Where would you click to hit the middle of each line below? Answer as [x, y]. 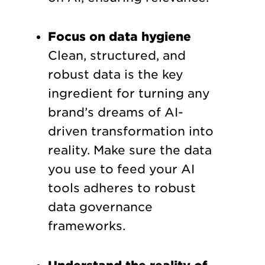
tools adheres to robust [122, 188]
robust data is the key [115, 75]
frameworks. [86, 226]
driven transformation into [130, 132]
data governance [100, 207]
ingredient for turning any [129, 94]
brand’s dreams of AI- [115, 113]
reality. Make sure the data [130, 151]
